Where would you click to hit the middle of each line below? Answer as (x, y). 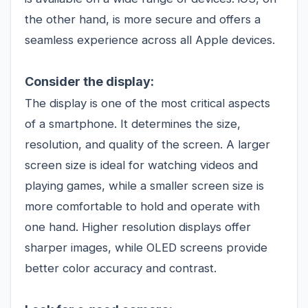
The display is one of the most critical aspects (147, 103)
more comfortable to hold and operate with (142, 206)
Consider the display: (89, 81)
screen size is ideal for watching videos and (141, 165)
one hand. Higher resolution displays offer (138, 227)
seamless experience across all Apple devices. (150, 40)
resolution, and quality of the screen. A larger (147, 144)
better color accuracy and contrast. (121, 268)
